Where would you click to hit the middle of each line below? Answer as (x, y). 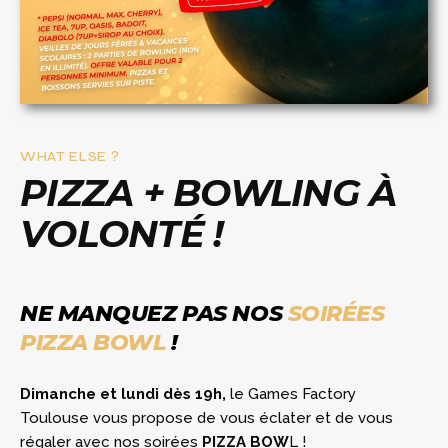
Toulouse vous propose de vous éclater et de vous (206, 417)
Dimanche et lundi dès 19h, (123, 393)
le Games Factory (291, 393)
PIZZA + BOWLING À (208, 192)
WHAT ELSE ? (70, 156)
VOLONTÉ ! (122, 233)
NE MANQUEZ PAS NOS (154, 313)
